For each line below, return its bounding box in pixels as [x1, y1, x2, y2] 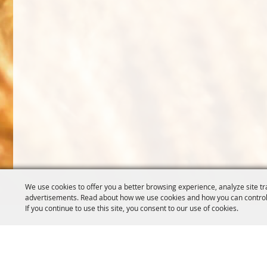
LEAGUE [13, 234, 44, 247]
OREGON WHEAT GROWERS [13, 222, 117, 235]
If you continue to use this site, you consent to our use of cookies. [25, 203, 238, 213]
